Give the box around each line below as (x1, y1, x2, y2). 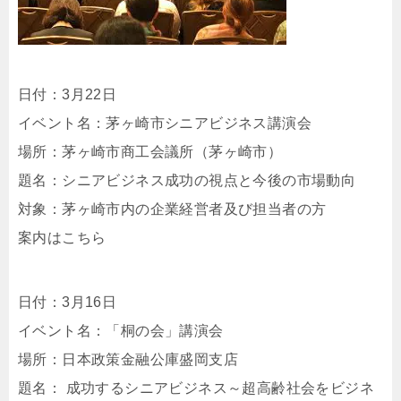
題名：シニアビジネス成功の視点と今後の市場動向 (18, 173, 356, 188)
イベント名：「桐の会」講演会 (18, 323, 224, 338)
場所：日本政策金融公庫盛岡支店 (18, 352, 238, 367)
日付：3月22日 (18, 87, 117, 102)
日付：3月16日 (18, 294, 117, 310)
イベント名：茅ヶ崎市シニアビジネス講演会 (18, 115, 311, 131)
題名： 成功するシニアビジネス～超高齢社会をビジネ (18, 380, 374, 396)
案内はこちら (18, 230, 107, 245)
